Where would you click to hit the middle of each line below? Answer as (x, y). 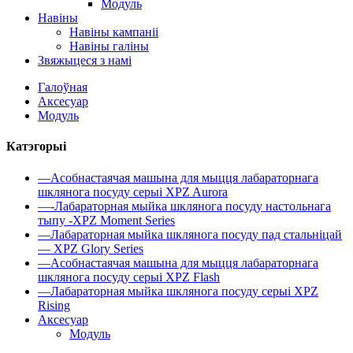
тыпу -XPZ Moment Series (106, 220)
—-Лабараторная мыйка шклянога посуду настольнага (184, 206)
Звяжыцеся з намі (85, 60)
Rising (54, 305)
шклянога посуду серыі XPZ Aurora (133, 191)
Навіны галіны (109, 46)
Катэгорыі (36, 147)
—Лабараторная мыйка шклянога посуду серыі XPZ (178, 291)
